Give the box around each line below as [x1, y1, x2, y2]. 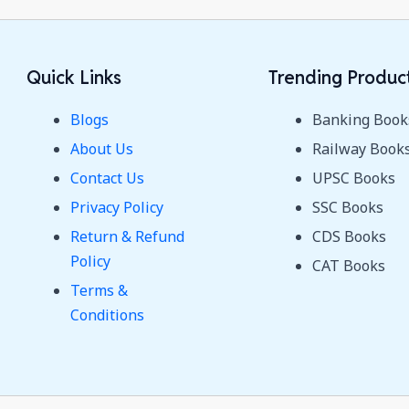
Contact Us [70, 168, 144, 189]
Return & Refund [70, 226, 184, 247]
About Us [70, 139, 133, 160]
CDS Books [312, 226, 386, 247]
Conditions [70, 305, 144, 326]
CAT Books [312, 256, 385, 277]
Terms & [70, 280, 128, 301]
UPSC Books [312, 168, 395, 189]
